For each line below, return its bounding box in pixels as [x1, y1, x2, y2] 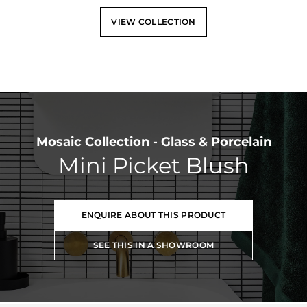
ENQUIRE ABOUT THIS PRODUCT [81, 209, 226, 220]
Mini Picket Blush [58, 151, 249, 179]
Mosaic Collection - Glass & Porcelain [36, 134, 271, 149]
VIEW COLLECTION [111, 16, 196, 27]
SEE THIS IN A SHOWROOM [93, 239, 214, 250]
